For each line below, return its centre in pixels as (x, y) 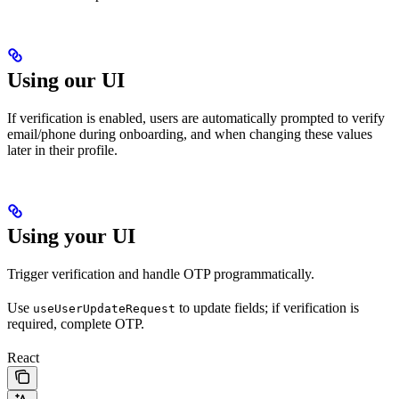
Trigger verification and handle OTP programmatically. (161, 274)
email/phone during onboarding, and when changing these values (190, 134)
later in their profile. (62, 150)
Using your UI (71, 236)
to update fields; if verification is (267, 308)
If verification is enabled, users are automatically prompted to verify (196, 118)
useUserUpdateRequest (104, 309)
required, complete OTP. (76, 324)
